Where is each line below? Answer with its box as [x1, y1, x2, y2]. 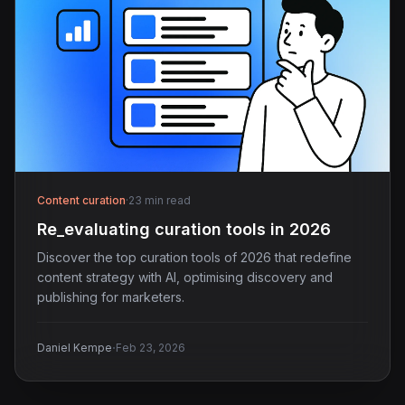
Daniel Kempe [37, 340, 112, 354]
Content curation [37, 193, 126, 207]
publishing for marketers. [37, 288, 184, 305]
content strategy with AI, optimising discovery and [37, 268, 333, 285]
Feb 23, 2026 [116, 340, 185, 354]
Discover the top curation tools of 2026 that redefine [37, 249, 352, 265]
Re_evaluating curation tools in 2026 [37, 219, 331, 239]
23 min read [128, 193, 191, 207]
